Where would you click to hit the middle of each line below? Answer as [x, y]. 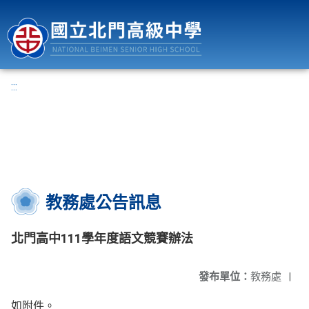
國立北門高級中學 [263, 9]
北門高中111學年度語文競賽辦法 [102, 238]
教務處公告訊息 [103, 203]
